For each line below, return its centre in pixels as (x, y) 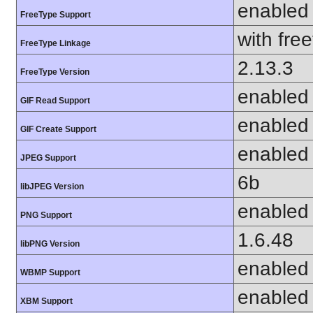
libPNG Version (50, 244)
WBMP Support (50, 273)
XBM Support (46, 301)
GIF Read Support (55, 101)
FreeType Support (56, 15)
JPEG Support (48, 158)
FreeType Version (55, 72)
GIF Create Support (58, 130)
